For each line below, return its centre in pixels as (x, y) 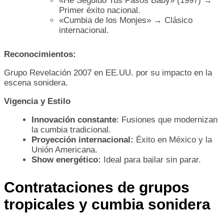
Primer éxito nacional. (100, 10)
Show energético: (66, 159)
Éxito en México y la (173, 139)
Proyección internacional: (82, 139)
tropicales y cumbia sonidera (107, 204)
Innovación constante (74, 119)
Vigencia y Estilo (37, 101)
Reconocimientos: (40, 54)
